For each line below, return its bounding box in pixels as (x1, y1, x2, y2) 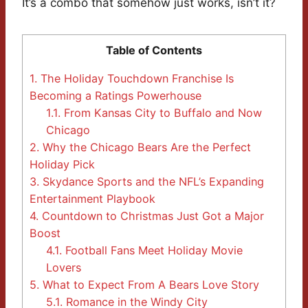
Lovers (46, 261, 82, 275)
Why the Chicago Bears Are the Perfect (39, 140, 251, 155)
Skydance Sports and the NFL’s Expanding (39, 175, 264, 189)
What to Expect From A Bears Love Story (39, 278, 259, 292)
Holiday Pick (30, 157, 95, 172)
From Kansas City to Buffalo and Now (60, 106, 263, 120)
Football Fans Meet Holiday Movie (62, 243, 243, 258)
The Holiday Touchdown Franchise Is (37, 71, 234, 86)
